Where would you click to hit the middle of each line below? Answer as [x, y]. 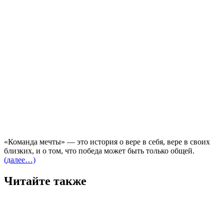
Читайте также [45, 181]
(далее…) [20, 159]
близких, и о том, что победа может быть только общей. [99, 150]
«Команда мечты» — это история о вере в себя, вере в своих [107, 141]
